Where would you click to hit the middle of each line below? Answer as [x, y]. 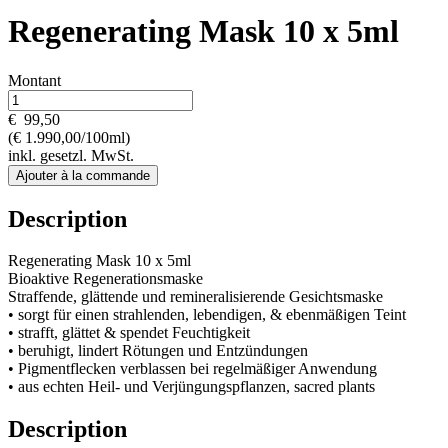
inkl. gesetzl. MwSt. [71, 155]
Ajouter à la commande [83, 175]
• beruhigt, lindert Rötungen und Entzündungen [158, 351]
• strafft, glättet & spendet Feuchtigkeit [129, 333]
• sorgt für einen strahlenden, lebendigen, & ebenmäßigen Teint [207, 315]
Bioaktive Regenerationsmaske [105, 279]
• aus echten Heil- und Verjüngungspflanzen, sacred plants [191, 387]
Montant [34, 80]
